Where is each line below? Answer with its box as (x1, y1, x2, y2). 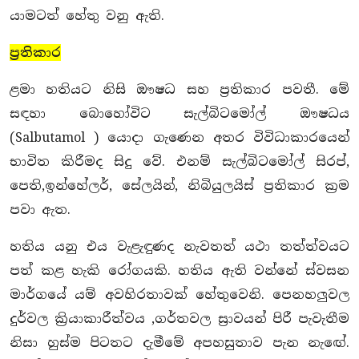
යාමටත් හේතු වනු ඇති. (10, 6, 164, 24)
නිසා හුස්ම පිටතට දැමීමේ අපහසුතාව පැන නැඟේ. (10, 333, 349, 351)
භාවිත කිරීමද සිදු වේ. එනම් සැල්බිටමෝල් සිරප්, (10, 152, 349, 170)
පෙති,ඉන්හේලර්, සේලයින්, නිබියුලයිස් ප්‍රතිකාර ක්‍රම (10, 176, 349, 194)
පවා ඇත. (10, 200, 71, 218)
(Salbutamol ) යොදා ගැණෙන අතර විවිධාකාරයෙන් (10, 128, 349, 146)
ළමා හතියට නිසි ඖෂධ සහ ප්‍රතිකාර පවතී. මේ (10, 80, 349, 98)
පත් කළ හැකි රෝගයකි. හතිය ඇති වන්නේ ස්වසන (10, 261, 349, 279)
